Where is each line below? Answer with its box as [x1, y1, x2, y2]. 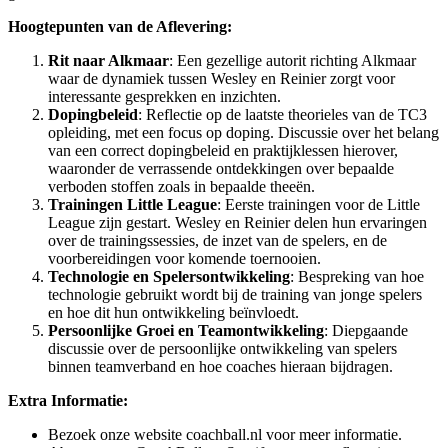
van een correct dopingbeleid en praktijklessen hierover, [48, 142, 398, 160]
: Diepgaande [324, 322, 408, 340]
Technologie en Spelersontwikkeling [48, 268, 290, 286]
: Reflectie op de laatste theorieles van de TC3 [138, 106, 427, 124]
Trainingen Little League [48, 196, 217, 214]
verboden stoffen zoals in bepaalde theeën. [48, 178, 315, 196]
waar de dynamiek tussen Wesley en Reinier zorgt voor [48, 70, 395, 88]
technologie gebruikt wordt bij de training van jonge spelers [48, 286, 422, 304]
